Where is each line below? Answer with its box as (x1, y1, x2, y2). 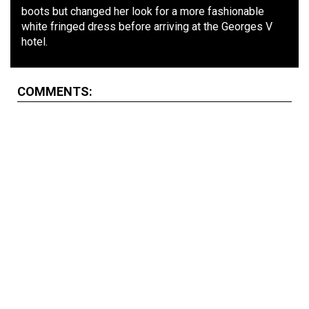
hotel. (21, 35, 48, 49)
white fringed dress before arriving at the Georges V (21, 20, 272, 34)
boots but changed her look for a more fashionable (21, 5, 264, 19)
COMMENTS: (17, 84, 92, 99)
